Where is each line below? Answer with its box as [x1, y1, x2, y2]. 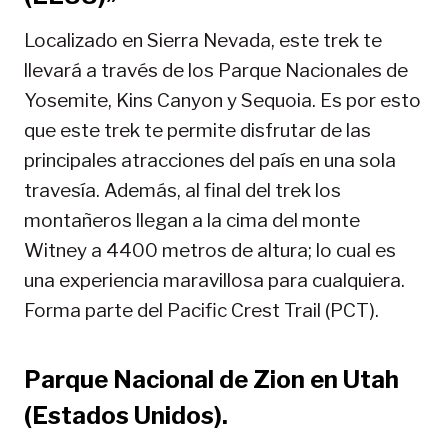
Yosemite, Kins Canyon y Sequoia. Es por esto [24, 89, 421, 113]
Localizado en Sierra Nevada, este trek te [24, 29, 382, 53]
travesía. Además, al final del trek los [24, 179, 341, 203]
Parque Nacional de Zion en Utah [24, 365, 399, 395]
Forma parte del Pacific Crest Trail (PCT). [24, 299, 379, 323]
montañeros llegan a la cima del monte [24, 209, 360, 233]
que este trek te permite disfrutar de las [24, 119, 371, 143]
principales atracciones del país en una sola [24, 149, 396, 173]
